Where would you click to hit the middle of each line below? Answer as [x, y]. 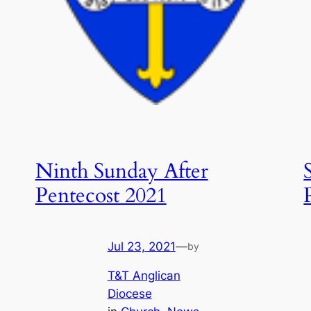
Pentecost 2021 [101, 196]
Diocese [129, 294]
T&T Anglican [144, 276]
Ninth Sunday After [121, 172]
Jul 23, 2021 [141, 246]
